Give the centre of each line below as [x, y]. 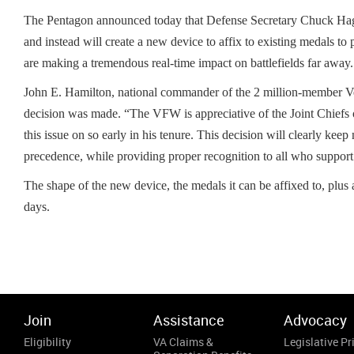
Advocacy [315, 320]
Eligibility [47, 342]
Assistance [189, 320]
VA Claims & [184, 342]
